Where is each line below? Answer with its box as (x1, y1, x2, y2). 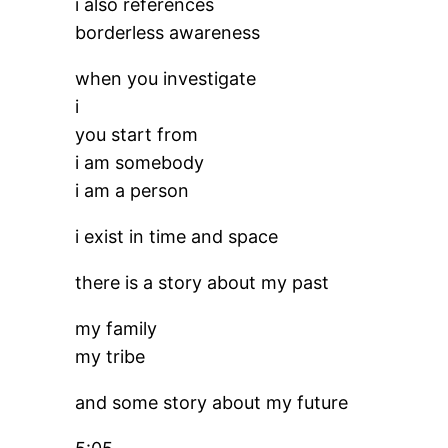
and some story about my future (75, 392, 349, 413)
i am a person (75, 180, 190, 201)
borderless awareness (75, 22, 261, 43)
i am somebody (75, 152, 205, 173)
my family (75, 318, 158, 339)
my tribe (75, 346, 146, 367)
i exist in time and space (75, 226, 279, 247)
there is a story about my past (75, 272, 330, 293)
